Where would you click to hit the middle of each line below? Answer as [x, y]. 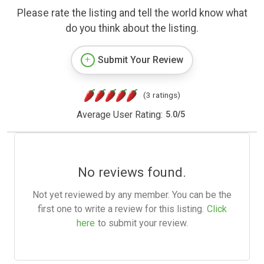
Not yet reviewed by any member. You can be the [132, 194]
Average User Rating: [119, 114]
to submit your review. [143, 223]
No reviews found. [132, 172]
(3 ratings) [161, 95]
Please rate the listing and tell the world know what [132, 13]
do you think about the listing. [132, 28]
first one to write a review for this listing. [121, 209]
